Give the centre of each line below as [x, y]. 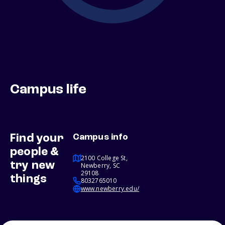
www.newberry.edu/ [110, 189]
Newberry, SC [100, 166]
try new [33, 166]
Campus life [48, 90]
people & [35, 152]
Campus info [100, 137]
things [29, 180]
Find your [37, 139]
